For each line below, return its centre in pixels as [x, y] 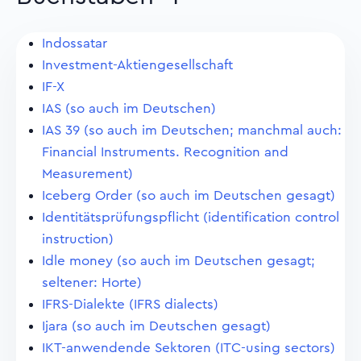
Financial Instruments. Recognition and [165, 152]
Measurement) [87, 174]
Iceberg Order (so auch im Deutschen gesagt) [189, 195]
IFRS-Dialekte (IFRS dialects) [130, 304]
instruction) [78, 239]
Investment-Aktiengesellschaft [137, 65]
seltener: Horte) [92, 282]
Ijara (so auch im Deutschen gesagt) [156, 326]
